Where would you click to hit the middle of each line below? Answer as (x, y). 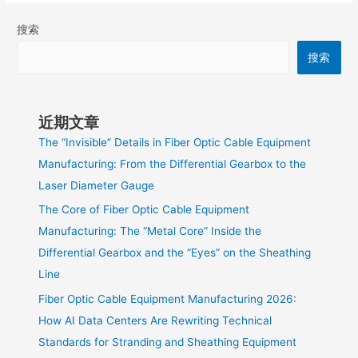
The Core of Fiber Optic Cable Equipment (144, 210)
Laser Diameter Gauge (97, 185)
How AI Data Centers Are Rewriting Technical (155, 320)
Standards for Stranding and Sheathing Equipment (168, 342)
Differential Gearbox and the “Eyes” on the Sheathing (175, 253)
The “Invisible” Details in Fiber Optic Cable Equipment (175, 142)
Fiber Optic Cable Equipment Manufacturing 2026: (168, 298)
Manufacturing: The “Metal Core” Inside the (150, 231)
